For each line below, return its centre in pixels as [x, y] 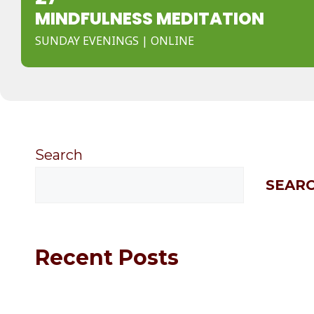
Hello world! [76, 296]
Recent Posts [107, 258]
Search [59, 155]
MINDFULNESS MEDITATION [150, 19]
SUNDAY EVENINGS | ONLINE [115, 41]
